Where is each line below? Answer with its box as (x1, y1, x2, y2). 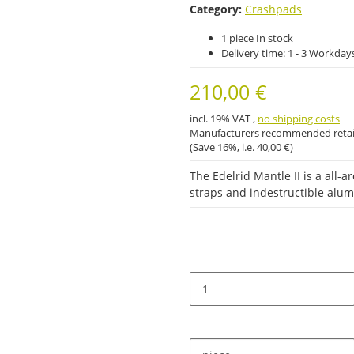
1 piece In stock (221, 30, 293, 45)
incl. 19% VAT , (190, 111, 258, 126)
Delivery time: (221, 45, 288, 60)
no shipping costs (258, 111, 340, 126)
